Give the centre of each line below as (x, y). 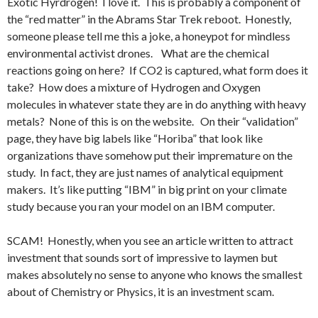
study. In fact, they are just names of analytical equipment (145, 172)
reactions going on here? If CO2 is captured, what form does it (158, 70)
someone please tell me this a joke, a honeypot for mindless (149, 36)
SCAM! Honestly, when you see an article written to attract (150, 240)
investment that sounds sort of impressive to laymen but (142, 257)
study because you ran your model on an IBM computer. (141, 206)
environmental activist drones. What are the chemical (138, 53)
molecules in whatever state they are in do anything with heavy (157, 104)
